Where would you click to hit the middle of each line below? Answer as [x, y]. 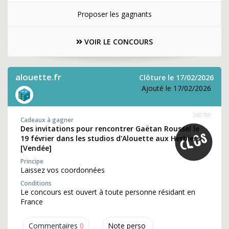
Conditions [36, 183]
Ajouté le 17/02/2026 [176, 88]
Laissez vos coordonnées [63, 170]
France [32, 202]
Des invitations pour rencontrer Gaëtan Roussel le [110, 129]
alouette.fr [38, 77]
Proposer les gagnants [114, 14]
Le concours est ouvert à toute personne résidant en [108, 192]
